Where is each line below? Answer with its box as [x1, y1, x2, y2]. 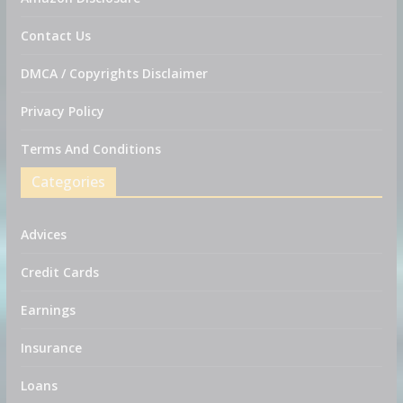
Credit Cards [20, 264, 99, 282]
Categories [31, 172, 105, 193]
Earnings [20, 301, 76, 319]
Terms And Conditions [20, 140, 161, 158]
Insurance [20, 339, 82, 357]
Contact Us [20, 27, 91, 45]
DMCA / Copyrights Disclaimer [20, 65, 208, 83]
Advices [20, 226, 67, 244]
